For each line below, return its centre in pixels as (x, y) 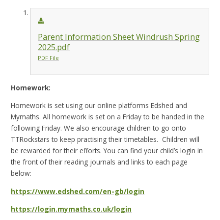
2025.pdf (54, 47)
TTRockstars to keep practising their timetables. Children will (105, 139)
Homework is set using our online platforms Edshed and (100, 106)
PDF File (48, 57)
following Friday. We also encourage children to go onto (99, 128)
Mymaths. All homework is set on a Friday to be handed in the (108, 117)
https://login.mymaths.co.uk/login (71, 209)
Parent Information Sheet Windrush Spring (119, 37)
